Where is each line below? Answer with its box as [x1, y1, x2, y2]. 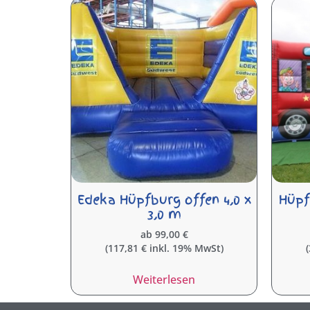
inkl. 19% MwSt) [146, 241, 224, 255]
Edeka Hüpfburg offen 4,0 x [77, 190, 251, 209]
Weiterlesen [133, 271, 195, 287]
